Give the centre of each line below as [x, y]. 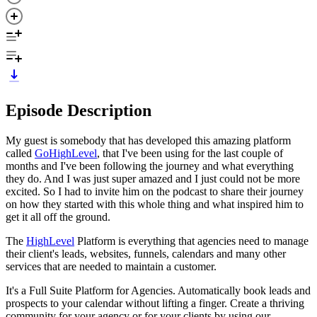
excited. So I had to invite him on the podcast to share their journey [155, 191]
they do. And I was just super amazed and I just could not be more [153, 178]
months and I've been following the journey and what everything [150, 166]
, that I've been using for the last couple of [190, 153]
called [20, 153]
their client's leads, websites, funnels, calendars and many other [146, 253]
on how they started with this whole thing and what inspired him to [155, 204]
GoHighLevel [66, 153]
